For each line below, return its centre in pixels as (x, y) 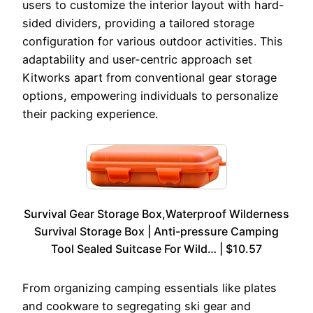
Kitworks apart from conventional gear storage (150, 78)
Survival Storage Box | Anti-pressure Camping (156, 232)
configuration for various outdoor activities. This (153, 42)
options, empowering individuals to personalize (150, 96)
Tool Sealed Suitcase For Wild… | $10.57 (156, 249)
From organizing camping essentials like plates (150, 288)
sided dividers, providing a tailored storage (138, 23)
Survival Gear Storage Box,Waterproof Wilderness (156, 214)
